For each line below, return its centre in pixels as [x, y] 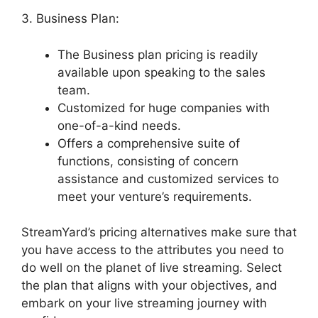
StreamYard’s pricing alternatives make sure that [159, 232]
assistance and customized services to [168, 179]
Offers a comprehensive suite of [149, 143]
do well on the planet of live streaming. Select [152, 268]
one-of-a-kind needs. [119, 125]
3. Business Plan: [70, 19]
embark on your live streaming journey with [144, 303]
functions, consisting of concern [148, 161]
